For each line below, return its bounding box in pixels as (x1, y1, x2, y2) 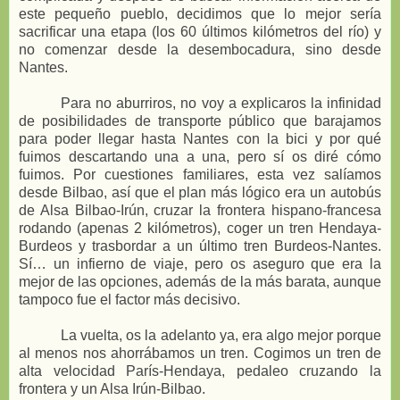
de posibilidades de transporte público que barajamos (19, 113, 381, 129)
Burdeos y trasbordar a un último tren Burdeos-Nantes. (19, 238, 381, 254)
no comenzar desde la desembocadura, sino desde (19, 42, 381, 58)
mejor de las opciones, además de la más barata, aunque (19, 274, 381, 290)
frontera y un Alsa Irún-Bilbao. (19, 381, 205, 397)
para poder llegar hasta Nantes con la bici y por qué (19, 131, 381, 147)
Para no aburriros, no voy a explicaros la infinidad (61, 96, 381, 112)
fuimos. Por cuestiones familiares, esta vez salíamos (19, 167, 381, 183)
